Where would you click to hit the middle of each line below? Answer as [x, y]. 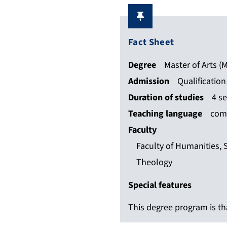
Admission [149, 82]
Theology [154, 163]
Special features [160, 185]
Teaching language [165, 114]
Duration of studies [166, 98]
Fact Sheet [151, 42]
